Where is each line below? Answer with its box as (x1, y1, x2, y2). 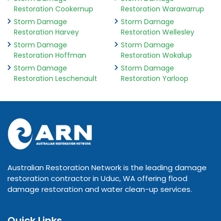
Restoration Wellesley (120, 27, 194, 37)
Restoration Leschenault (14, 74, 97, 84)
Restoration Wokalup (120, 50, 192, 61)
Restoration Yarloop (120, 74, 188, 84)
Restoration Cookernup (14, 4, 93, 14)
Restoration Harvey (14, 27, 79, 37)
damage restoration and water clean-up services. (7, 184, 192, 195)
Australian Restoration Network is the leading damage (7, 162, 207, 173)
